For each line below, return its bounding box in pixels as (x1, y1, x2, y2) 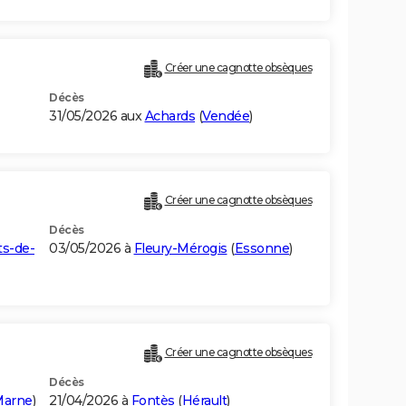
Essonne (234, 240, 289, 257)
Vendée (202, 108, 249, 125)
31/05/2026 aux (49, 108, 145, 125)
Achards (144, 108, 195, 125)
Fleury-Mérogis (133, 240, 227, 257)
